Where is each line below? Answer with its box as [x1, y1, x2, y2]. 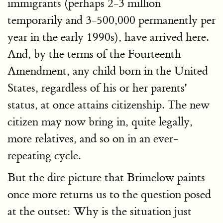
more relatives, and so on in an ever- [7, 131, 178, 146]
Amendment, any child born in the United [7, 63, 208, 78]
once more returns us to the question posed [7, 187, 211, 202]
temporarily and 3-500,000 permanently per [7, 12, 216, 27]
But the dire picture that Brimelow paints [7, 170, 205, 185]
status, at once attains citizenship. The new [7, 97, 210, 112]
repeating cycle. [7, 148, 81, 163]
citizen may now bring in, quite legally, [7, 114, 193, 129]
